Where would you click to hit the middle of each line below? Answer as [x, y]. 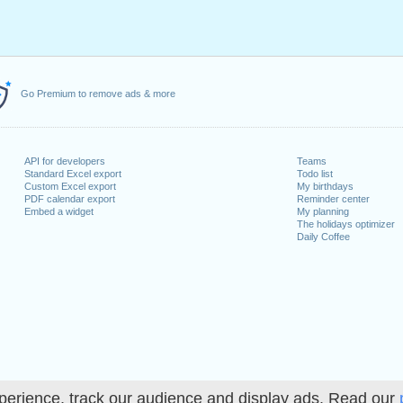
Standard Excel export [72, 174]
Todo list [315, 174]
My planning [323, 211]
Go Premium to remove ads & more [98, 94]
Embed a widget [58, 211]
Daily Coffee [324, 237]
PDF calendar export [69, 199]
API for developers [64, 161]
